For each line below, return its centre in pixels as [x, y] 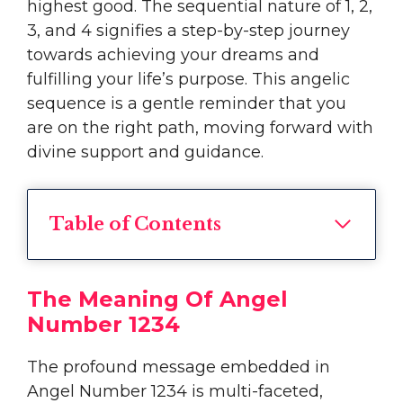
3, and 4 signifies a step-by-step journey [188, 30]
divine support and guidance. [145, 152]
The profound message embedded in [179, 367]
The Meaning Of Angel [157, 299]
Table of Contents [135, 224]
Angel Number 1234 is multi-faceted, [175, 391]
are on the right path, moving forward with [200, 127]
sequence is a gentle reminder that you [187, 103]
